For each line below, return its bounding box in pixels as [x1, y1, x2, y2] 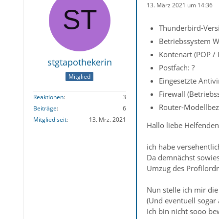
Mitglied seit [33, 115, 66, 124]
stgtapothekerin [47, 56, 112, 68]
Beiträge [33, 104, 57, 113]
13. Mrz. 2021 [88, 115, 126, 124]
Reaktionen [33, 93, 64, 102]
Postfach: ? [158, 63, 195, 72]
